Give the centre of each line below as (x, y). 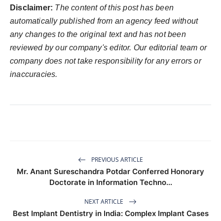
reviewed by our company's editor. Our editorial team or (109, 48)
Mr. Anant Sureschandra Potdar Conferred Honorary (110, 172)
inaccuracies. (34, 74)
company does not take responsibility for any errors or (106, 61)
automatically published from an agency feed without (104, 21)
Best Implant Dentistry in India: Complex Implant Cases (110, 214)
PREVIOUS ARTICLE (116, 159)
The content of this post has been (114, 8)
